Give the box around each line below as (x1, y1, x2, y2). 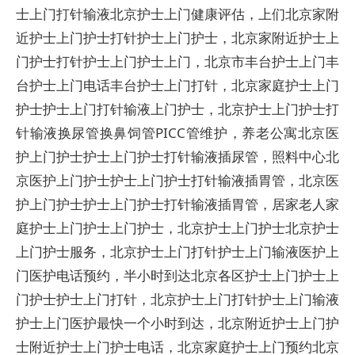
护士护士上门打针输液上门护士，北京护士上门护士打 (16, 100, 339, 118)
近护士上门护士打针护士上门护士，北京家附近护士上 (16, 29, 339, 47)
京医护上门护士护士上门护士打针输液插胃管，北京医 (16, 171, 339, 189)
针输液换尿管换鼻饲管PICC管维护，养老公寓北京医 (16, 124, 339, 142)
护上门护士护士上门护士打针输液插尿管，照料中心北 (16, 147, 339, 166)
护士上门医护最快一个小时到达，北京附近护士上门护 (16, 314, 339, 332)
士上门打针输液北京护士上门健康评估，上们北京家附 (16, 5, 339, 23)
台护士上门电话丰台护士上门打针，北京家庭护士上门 (16, 76, 339, 94)
